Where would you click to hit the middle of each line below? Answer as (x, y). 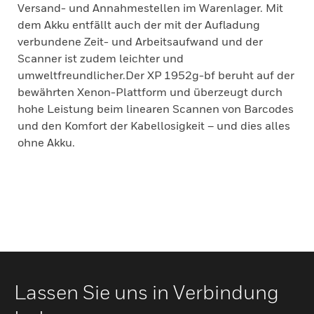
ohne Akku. (46, 142)
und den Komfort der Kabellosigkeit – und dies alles (154, 125)
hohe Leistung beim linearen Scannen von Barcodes (156, 109)
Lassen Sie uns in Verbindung (146, 292)
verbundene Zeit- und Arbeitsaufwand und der (140, 41)
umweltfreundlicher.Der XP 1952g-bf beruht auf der (156, 75)
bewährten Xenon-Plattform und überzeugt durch (150, 92)
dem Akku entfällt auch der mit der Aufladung (139, 25)
